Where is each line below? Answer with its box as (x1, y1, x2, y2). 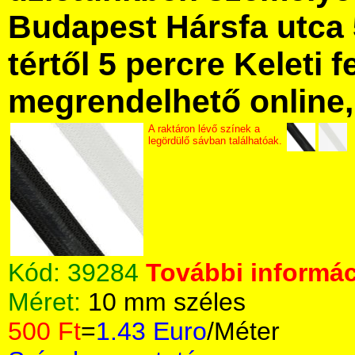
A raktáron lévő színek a (148, 123, 260, 135)
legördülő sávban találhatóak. (148, 135, 282, 147)
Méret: (8, 288, 88, 316)
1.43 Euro (96, 317, 207, 345)
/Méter (207, 317, 280, 345)
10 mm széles (88, 288, 246, 316)
